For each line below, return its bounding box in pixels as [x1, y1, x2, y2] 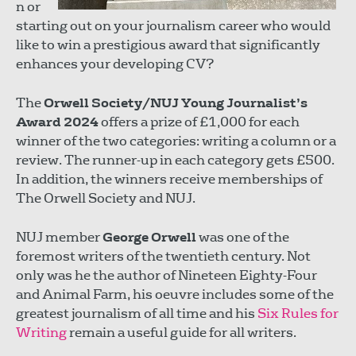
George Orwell [103, 228, 196, 246]
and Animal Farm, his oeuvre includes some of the [16, 285, 334, 303]
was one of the [196, 228, 289, 246]
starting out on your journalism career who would [16, 17, 331, 34]
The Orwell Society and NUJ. [16, 189, 195, 207]
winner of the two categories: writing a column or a [16, 132, 336, 149]
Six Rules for [257, 304, 339, 322]
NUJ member [16, 228, 103, 246]
